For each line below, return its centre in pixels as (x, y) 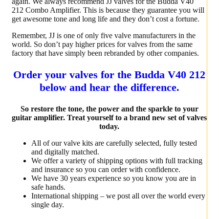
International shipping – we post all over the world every (118, 196)
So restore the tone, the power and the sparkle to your (109, 109)
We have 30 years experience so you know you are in (114, 178)
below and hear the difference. (109, 88)
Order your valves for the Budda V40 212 (109, 75)
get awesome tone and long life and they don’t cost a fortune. (106, 19)
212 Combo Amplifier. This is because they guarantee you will (108, 10)
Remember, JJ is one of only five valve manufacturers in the (104, 36)
